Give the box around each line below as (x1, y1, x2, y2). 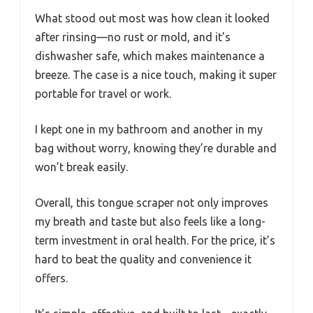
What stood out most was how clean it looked (35, 11, 270, 24)
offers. (35, 271, 68, 284)
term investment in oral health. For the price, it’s (35, 233, 275, 247)
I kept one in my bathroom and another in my (35, 122, 263, 136)
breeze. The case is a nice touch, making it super (35, 68, 277, 81)
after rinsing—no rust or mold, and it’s (35, 30, 231, 43)
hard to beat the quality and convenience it (35, 252, 252, 265)
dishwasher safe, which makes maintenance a (35, 49, 265, 62)
